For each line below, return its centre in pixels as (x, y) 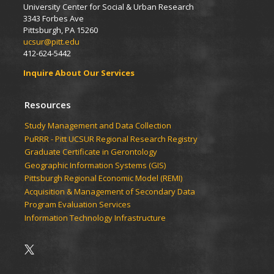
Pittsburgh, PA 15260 (61, 30)
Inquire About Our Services (80, 73)
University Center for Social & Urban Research (109, 7)
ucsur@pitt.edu (52, 42)
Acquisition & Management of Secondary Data (111, 191)
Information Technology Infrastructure (95, 217)
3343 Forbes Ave (54, 19)
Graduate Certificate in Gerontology (92, 152)
